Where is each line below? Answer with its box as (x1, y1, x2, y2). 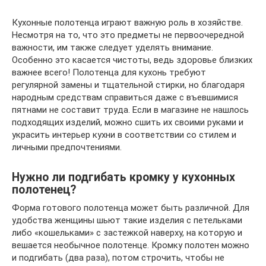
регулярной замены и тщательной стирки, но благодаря (12, 79, 245, 90)
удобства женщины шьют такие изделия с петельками (12, 214, 242, 226)
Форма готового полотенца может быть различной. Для (12, 202, 249, 213)
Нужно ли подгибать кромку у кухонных (12, 170, 235, 184)
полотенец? (12, 182, 76, 197)
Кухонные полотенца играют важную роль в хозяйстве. (12, 17, 243, 28)
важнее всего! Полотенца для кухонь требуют (12, 66, 206, 78)
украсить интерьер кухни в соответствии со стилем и (12, 129, 236, 140)
